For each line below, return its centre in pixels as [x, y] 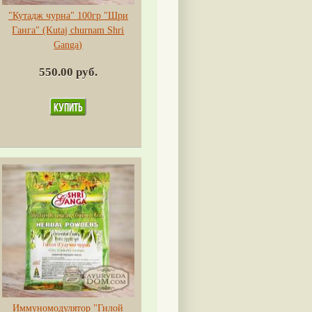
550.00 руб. [68, 72]
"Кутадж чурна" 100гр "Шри [68, 15]
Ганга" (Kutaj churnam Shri [68, 30]
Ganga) [68, 45]
